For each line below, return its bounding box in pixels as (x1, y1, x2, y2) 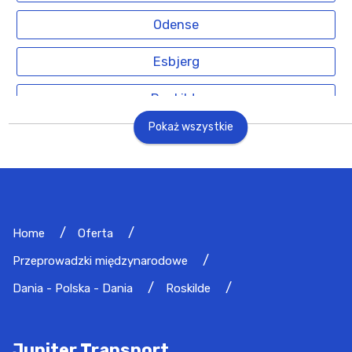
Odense (153, 16, 199, 32)
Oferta (78, 225, 113, 240)
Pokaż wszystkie (148, 120, 233, 134)
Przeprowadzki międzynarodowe (13, 253, 188, 268)
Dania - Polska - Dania (13, 280, 133, 295)
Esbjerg (152, 53, 200, 69)
